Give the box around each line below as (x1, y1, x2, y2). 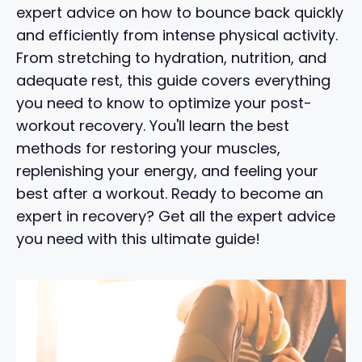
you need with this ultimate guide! (16, 228, 260, 249)
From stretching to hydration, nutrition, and (16, 47, 326, 68)
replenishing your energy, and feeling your (16, 160, 318, 181)
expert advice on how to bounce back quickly (16, 2, 343, 23)
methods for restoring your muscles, (16, 137, 280, 158)
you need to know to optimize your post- (16, 92, 312, 113)
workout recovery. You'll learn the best (16, 115, 289, 136)
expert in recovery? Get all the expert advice (16, 205, 335, 226)
